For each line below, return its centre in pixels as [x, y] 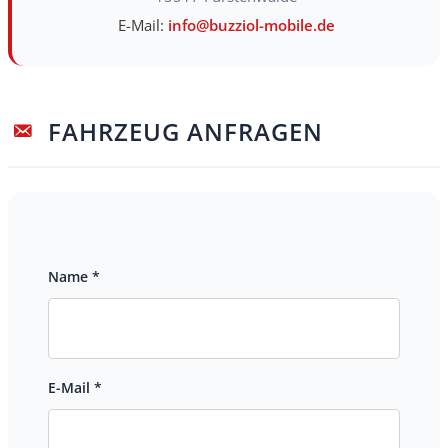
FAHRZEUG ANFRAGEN [185, 131]
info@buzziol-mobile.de [251, 25]
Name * [74, 276]
